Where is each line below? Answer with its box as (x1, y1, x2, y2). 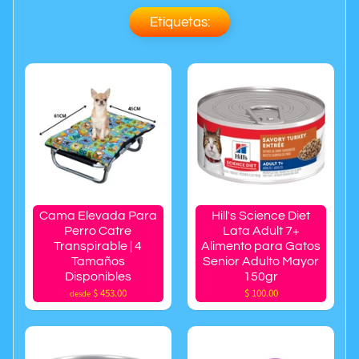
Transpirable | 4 (54, 239, 143, 252)
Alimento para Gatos (201, 239, 321, 252)
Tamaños (71, 254, 125, 268)
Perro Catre (64, 224, 132, 237)
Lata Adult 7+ (222, 224, 300, 237)
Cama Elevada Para (38, 208, 157, 222)
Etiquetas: (149, 15, 210, 30)
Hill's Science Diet (212, 208, 311, 222)
